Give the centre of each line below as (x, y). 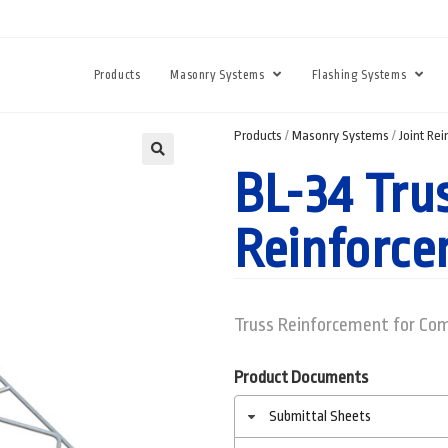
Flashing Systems (360, 75)
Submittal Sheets (319, 416)
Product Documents (301, 377)
